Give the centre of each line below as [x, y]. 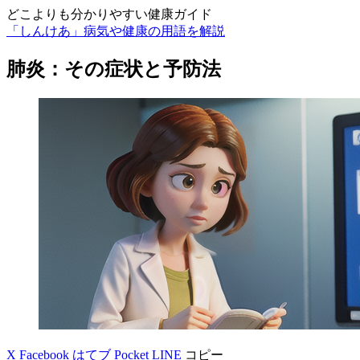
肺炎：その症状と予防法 [114, 69]
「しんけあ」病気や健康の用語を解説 [116, 31]
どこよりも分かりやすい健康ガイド [109, 14]
